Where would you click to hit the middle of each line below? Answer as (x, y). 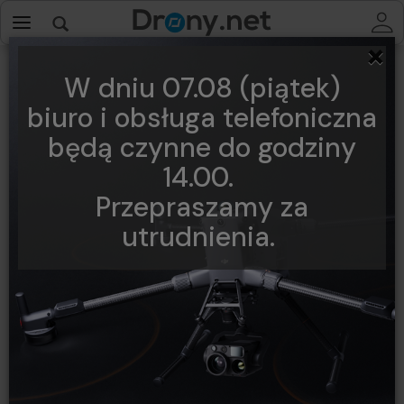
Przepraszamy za (202, 207)
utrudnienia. (202, 237)
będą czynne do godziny (202, 148)
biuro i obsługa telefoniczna (202, 118)
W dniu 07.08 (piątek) (202, 88)
